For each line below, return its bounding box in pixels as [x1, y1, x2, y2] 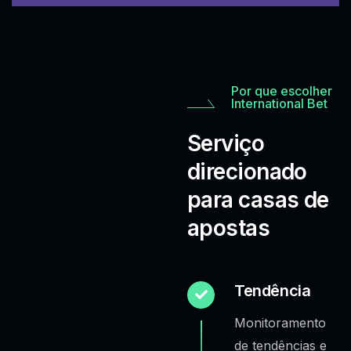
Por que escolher [231, 82, 332, 99]
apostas [187, 214, 270, 241]
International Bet [231, 95, 327, 111]
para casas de [187, 186, 329, 213]
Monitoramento [234, 314, 326, 331]
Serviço [187, 129, 265, 157]
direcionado [187, 157, 307, 185]
